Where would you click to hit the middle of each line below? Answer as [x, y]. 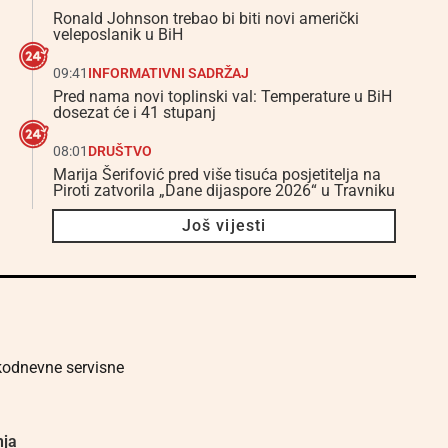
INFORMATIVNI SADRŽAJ [168, 73]
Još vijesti [224, 225]
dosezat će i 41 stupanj [134, 112]
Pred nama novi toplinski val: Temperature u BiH [222, 96]
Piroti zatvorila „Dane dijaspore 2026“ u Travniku [224, 190]
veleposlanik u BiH [118, 34]
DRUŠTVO [120, 151]
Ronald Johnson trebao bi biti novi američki [206, 18]
